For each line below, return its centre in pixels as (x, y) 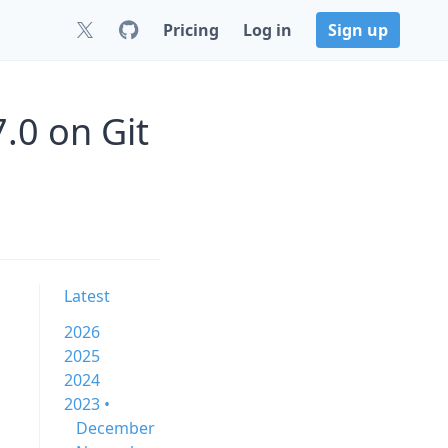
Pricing (191, 30)
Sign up (358, 30)
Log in (267, 30)
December (115, 428)
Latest (87, 296)
